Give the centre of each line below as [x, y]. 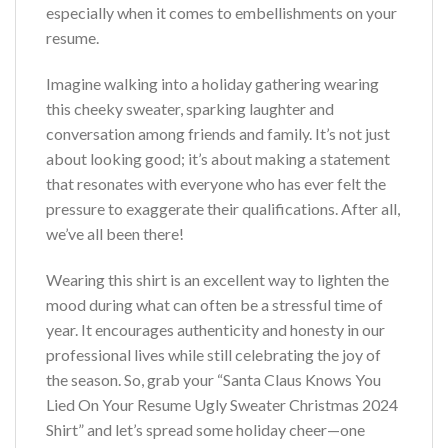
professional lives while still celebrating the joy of [213, 355]
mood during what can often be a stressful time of [214, 305]
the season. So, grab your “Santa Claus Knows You [213, 380]
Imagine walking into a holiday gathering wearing [212, 84]
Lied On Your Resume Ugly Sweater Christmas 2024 [222, 405]
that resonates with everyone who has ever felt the [216, 184]
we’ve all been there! [115, 234]
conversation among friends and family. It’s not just [218, 134]
